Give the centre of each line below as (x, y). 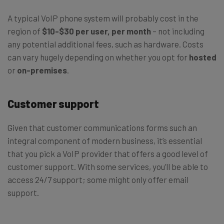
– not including (178, 31)
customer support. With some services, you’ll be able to (108, 167)
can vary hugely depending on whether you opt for (98, 57)
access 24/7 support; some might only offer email (98, 180)
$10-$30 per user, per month (96, 31)
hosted (203, 57)
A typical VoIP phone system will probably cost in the (103, 18)
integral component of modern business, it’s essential (105, 141)
